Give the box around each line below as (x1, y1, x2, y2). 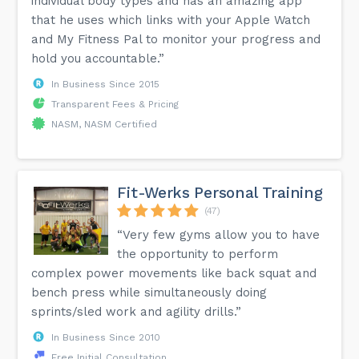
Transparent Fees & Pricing (51, 98, 179, 110)
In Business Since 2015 (51, 78, 160, 90)
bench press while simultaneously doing (31, 284, 268, 300)
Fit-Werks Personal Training (117, 183, 323, 202)
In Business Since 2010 (51, 331, 161, 343)
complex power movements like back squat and (31, 265, 317, 280)
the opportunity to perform (117, 246, 279, 261)
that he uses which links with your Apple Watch (31, 12, 311, 27)
